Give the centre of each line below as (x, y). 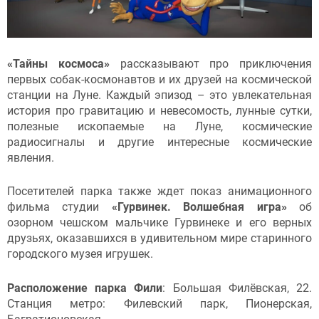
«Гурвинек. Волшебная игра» (205, 207)
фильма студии (59, 207)
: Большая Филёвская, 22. (237, 288)
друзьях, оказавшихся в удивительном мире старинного (159, 239)
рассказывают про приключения (210, 63)
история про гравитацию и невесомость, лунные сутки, (159, 110)
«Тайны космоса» (58, 63)
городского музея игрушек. (80, 254)
